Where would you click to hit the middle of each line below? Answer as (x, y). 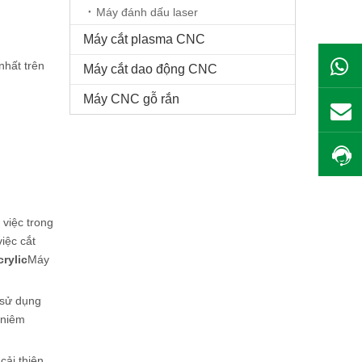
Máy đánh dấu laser (147, 12)
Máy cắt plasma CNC (144, 39)
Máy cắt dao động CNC (150, 69)
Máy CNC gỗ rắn (131, 99)
